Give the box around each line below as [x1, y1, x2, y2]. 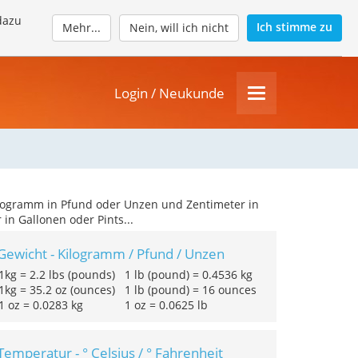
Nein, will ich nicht [129, 20, 229, 35]
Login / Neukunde [114, 83, 225, 102]
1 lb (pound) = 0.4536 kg [125, 267, 253, 282]
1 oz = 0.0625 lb [125, 297, 208, 312]
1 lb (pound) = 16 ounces [125, 282, 257, 297]
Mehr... [62, 20, 101, 35]
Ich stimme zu [257, 19, 332, 34]
